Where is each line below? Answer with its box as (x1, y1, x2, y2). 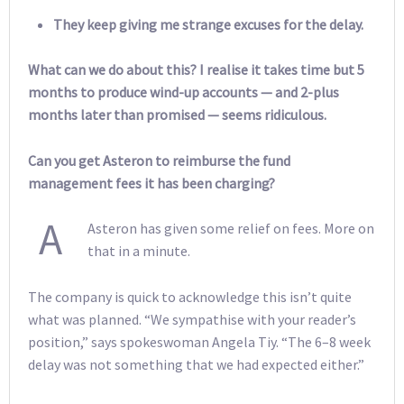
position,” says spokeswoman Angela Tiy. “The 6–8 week (28, 332, 371, 351)
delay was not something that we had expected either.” (28, 354, 364, 373)
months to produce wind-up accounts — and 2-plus (28, 83, 339, 102)
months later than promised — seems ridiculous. (28, 106, 326, 124)
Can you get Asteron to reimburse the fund (28, 151, 290, 170)
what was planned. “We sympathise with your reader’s (28, 309, 356, 328)
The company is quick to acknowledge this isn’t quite (28, 287, 352, 306)
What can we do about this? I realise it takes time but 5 (28, 60, 364, 79)
